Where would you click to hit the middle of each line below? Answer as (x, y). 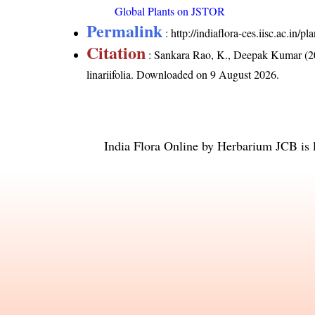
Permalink (125, 31)
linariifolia (109, 75)
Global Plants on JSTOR (170, 11)
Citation (116, 53)
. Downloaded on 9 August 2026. (205, 75)
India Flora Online (151, 146)
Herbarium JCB (257, 146)
